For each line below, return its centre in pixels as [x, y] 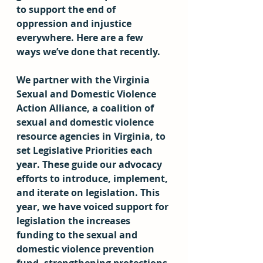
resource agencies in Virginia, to [92, 136]
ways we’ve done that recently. [88, 52]
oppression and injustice [75, 23]
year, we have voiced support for [94, 207]
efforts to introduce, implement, [93, 178]
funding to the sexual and [78, 235]
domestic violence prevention [87, 249]
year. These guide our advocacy [90, 164]
